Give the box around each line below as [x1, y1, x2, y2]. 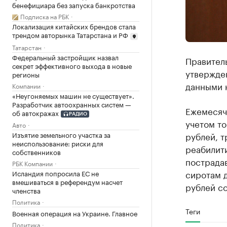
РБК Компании [12, 158, 53, 168]
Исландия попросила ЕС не [12, 168, 99, 178]
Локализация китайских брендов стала [12, 21, 136, 31]
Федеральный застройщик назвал [12, 51, 119, 62]
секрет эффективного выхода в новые [12, 60, 132, 70]
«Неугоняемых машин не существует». [12, 90, 134, 100]
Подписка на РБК [20, 11, 69, 21]
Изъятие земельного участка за [12, 129, 110, 140]
